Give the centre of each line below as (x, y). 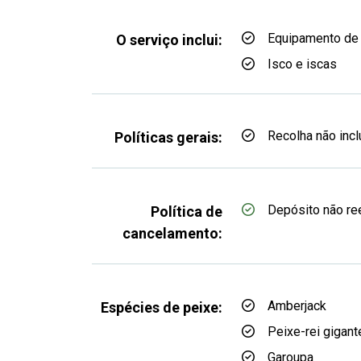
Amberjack (297, 306)
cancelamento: (172, 233)
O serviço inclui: (169, 40)
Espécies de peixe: (162, 307)
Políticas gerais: (168, 137)
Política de (187, 212)
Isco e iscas (302, 64)
